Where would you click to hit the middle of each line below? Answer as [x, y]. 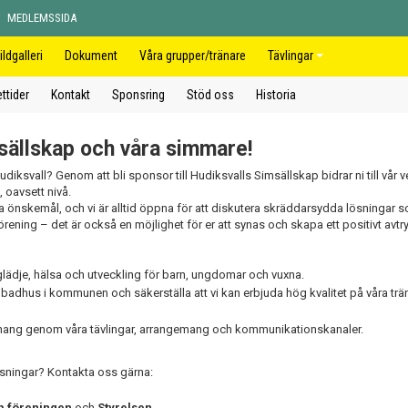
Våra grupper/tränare [193, 56]
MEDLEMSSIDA [42, 18]
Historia [276, 95]
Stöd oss [210, 95]
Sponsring [138, 95]
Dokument [91, 56]
